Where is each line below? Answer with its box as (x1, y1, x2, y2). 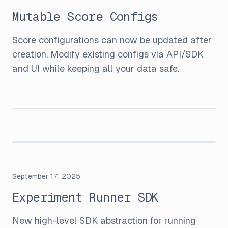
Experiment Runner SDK (12, 190, 159, 204)
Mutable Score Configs (12, 10, 158, 23)
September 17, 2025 (12, 172, 80, 180)
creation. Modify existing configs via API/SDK (12, 49, 204, 60)
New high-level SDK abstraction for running (12, 215, 196, 226)
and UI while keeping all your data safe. (12, 63, 179, 74)
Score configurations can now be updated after (12, 35, 212, 45)
